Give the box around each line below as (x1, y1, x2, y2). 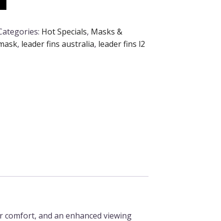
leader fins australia (21, 38, 94, 49)
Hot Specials (41, 26, 87, 37)
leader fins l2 (98, 38, 145, 49)
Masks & (91, 26, 122, 37)
